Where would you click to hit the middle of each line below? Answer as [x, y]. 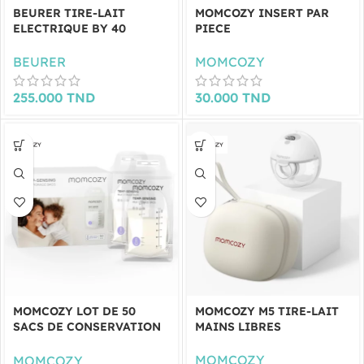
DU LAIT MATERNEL [70, 342]
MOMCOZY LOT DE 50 [74, 311]
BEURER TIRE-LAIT [69, 13]
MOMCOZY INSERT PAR [262, 13]
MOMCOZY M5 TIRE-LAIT [266, 311]
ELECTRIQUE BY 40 [69, 28]
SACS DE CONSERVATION [87, 327]
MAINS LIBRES [238, 327]
